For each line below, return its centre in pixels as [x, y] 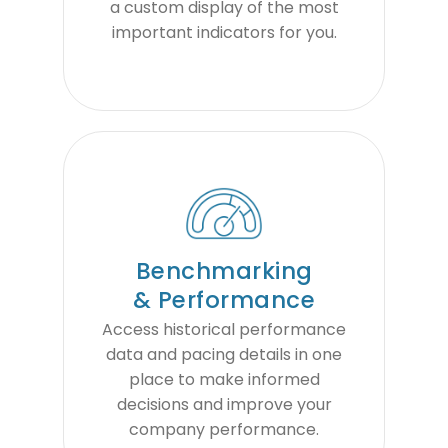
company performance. [224, 430]
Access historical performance [224, 330]
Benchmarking [224, 270]
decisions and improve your [224, 405]
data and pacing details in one [224, 355]
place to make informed [224, 380]
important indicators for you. [224, 33]
